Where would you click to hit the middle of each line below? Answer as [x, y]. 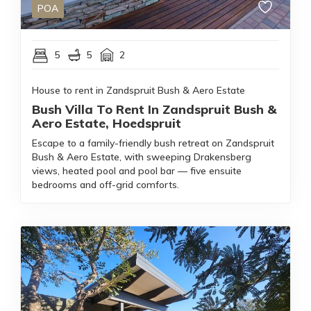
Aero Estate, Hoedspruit [107, 123]
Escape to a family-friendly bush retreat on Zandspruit [153, 143]
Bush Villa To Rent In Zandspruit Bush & [154, 109]
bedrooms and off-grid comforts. [106, 185]
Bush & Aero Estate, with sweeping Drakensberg [142, 157]
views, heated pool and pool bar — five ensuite [137, 171]
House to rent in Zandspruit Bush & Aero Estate [138, 90]
